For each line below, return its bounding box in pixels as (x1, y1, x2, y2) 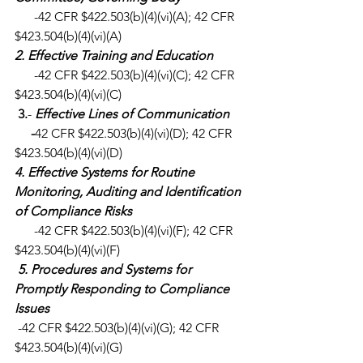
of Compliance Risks (15, 203, 132, 220)
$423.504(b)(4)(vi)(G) (15, 340, 122, 356)
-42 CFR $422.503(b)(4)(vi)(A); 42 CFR (15, 9, 34, 25)
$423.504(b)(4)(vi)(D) (15, 145, 122, 161)
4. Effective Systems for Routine (15, 164, 198, 181)
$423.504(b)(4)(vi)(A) (15, 28, 122, 45)
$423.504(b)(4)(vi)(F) (15, 242, 120, 258)
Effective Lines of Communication (35, 106, 229, 122)
